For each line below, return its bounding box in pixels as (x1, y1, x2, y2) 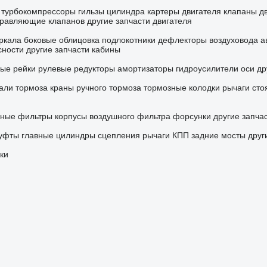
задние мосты (191, 131, 246, 141)
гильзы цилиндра (77, 7, 145, 17)
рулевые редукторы (38, 64, 115, 74)
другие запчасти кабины (26, 45, 120, 55)
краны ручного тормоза (49, 83, 141, 93)
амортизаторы (117, 64, 173, 74)
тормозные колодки (143, 83, 220, 93)
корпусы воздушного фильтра (54, 111, 170, 122)
